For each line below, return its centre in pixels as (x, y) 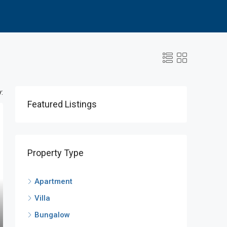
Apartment (53, 181)
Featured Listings (62, 104)
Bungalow (52, 215)
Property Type (55, 153)
